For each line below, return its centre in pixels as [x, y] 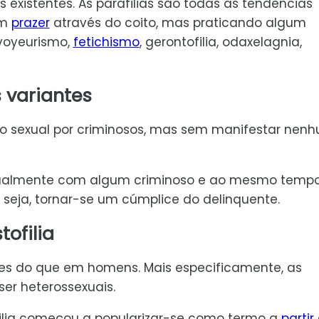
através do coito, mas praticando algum [178, 22]
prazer [30, 22]
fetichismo [106, 42]
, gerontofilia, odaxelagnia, [220, 42]
